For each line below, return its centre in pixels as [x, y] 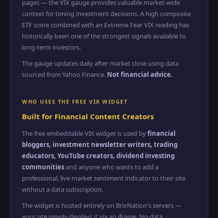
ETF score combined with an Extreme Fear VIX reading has [106, 25]
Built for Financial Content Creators [88, 116]
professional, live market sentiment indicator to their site [104, 178]
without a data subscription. [63, 189]
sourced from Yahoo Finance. [64, 74]
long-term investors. [51, 47]
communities [43, 167]
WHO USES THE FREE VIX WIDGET [75, 101]
